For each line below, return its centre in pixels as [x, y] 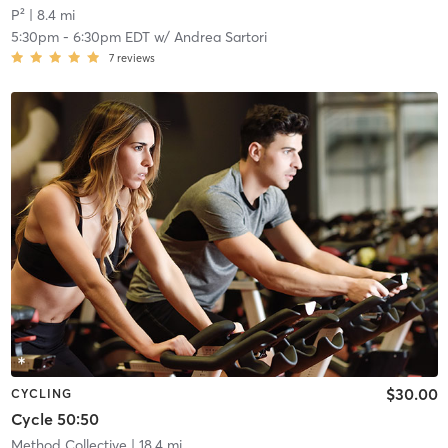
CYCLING [41, 393]
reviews [135, 58]
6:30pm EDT [111, 37]
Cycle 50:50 [54, 419]
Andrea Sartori [220, 37]
